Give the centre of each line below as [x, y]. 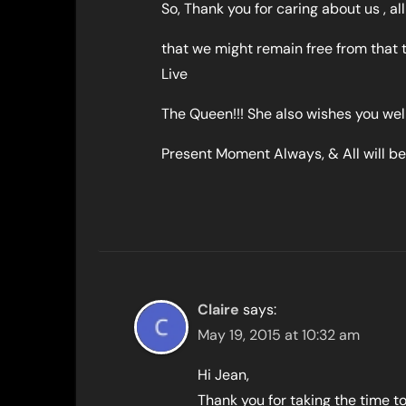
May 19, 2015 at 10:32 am [279, 335]
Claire [218, 309]
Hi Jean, [223, 375]
